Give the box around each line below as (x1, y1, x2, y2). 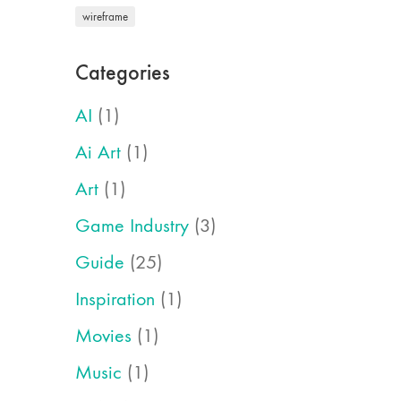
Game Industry (74, 214, 189, 237)
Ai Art (74, 141, 121, 164)
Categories (74, 59, 170, 85)
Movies (74, 324, 132, 347)
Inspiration (74, 287, 155, 311)
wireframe (81, 10, 128, 23)
